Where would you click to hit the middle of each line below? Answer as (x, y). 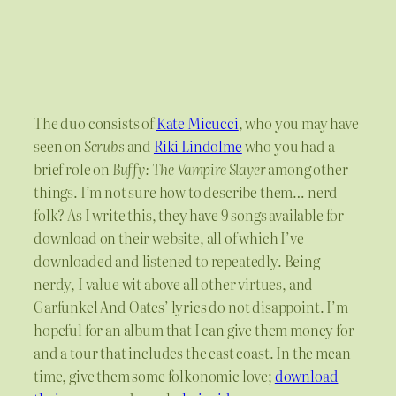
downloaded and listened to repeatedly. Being (177, 260)
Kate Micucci (197, 122)
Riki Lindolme (198, 145)
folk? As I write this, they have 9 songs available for (189, 214)
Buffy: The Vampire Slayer (189, 168)
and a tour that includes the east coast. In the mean (192, 352)
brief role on (73, 168)
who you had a (288, 145)
